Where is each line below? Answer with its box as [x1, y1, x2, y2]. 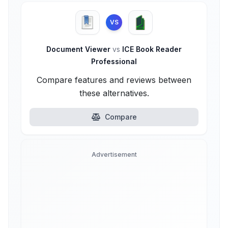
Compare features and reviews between [37, 75, 191, 85]
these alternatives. [79, 88, 149, 98]
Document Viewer [46, 45, 112, 53]
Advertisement [91, 151, 137, 158]
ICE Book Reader [120, 45, 182, 53]
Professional [91, 57, 137, 66]
